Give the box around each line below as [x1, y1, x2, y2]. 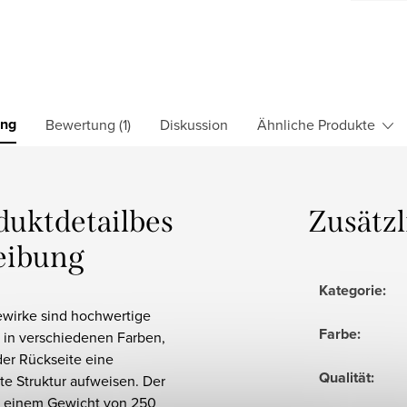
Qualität [319, 366, 371, 388]
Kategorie [319, 279, 382, 301]
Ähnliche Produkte [257, 114, 375, 134]
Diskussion [160, 114, 228, 134]
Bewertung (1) [45, 114, 131, 134]
